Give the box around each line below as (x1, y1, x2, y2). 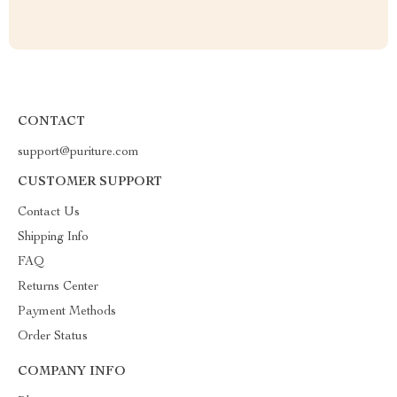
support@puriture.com (18, 146, 139, 159)
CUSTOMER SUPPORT (18, 176, 162, 189)
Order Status (18, 331, 88, 343)
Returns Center (18, 281, 98, 293)
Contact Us (18, 206, 80, 219)
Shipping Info (18, 231, 89, 244)
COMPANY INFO (18, 366, 126, 378)
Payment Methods (18, 306, 116, 318)
